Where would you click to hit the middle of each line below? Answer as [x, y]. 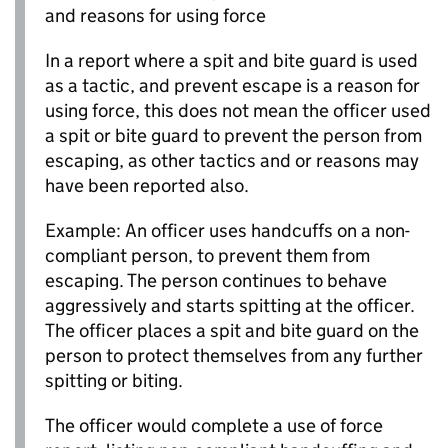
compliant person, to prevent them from [207, 256]
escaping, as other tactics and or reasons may [232, 161]
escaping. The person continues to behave [216, 281]
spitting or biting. [114, 381]
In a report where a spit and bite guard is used [231, 61]
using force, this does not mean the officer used [238, 111]
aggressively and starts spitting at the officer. [230, 306]
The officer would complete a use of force [214, 426]
